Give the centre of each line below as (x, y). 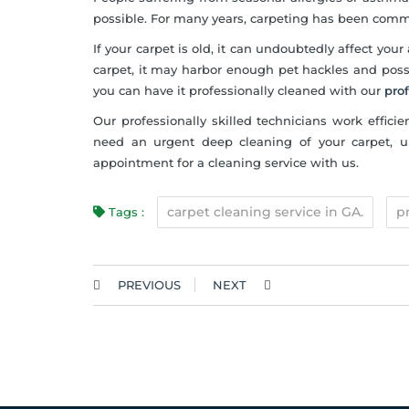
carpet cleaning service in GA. (265, 212)
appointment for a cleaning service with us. (226, 163)
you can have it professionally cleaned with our (239, 91)
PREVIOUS (149, 285)
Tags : (126, 212)
